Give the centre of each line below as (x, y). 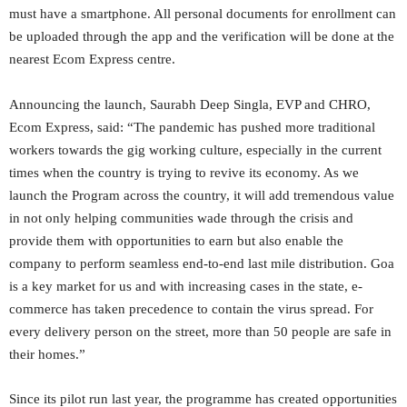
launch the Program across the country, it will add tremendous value (202, 195)
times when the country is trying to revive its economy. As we (184, 173)
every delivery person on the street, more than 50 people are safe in (200, 332)
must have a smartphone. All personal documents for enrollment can (203, 14)
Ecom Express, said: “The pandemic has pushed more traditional (192, 127)
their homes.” (47, 354)
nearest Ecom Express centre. (92, 59)
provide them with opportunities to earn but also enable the (176, 241)
